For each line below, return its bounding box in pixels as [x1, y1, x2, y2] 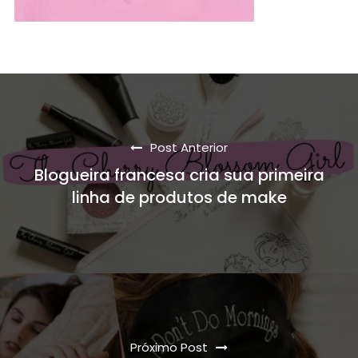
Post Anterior [150, 138, 228, 156]
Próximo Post [130, 338, 208, 356]
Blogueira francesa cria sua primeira [34, 163, 324, 186]
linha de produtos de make [71, 185, 287, 209]
